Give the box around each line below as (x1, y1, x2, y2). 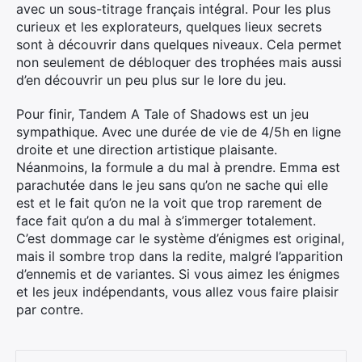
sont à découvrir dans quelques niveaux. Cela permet (16, 36, 342, 53)
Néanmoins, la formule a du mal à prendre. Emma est (16, 159, 340, 175)
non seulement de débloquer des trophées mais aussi (16, 54, 342, 70)
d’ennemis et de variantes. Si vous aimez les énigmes (16, 266, 339, 282)
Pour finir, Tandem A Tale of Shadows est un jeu (16, 106, 309, 122)
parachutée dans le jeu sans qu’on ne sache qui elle (16, 177, 328, 193)
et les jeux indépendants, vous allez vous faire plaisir (16, 284, 339, 300)
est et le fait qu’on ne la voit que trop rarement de (16, 195, 322, 211)
